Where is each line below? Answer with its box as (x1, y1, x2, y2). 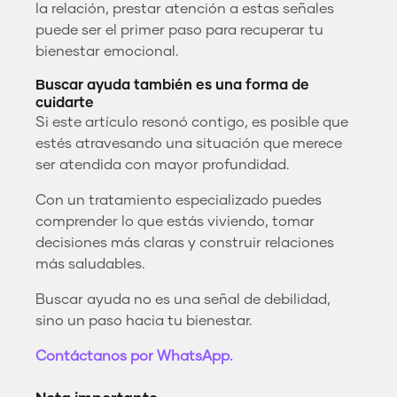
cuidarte (35, 95, 94, 110)
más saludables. (35, 256, 145, 271)
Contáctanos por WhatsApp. (35, 348, 233, 363)
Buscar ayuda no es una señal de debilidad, (35, 292, 331, 307)
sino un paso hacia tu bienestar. (35, 313, 253, 328)
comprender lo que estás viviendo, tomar (35, 214, 315, 229)
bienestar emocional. (35, 43, 179, 58)
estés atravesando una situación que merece (35, 136, 342, 151)
